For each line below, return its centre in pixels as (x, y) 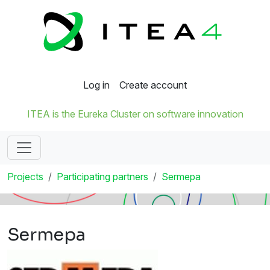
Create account (153, 85)
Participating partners (102, 177)
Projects (25, 177)
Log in (96, 85)
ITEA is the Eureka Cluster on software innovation (135, 114)
